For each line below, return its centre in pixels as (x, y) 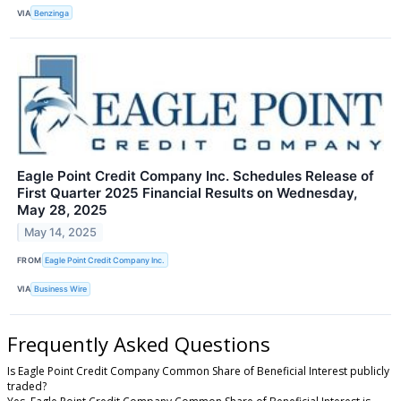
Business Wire (61, 289)
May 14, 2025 (61, 233)
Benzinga (52, 13)
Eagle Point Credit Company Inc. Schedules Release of (196, 176)
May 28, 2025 (62, 210)
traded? (27, 386)
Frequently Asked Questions (139, 343)
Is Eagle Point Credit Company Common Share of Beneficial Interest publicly (198, 371)
